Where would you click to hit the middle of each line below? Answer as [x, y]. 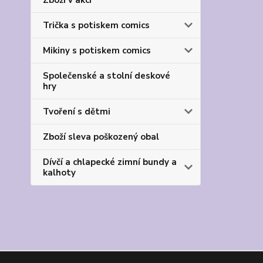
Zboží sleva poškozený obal [101, 137]
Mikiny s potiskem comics [97, 51]
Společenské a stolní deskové [107, 76]
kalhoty [59, 173]
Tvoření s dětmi [77, 112]
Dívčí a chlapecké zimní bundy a [110, 162]
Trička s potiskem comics [96, 26]
